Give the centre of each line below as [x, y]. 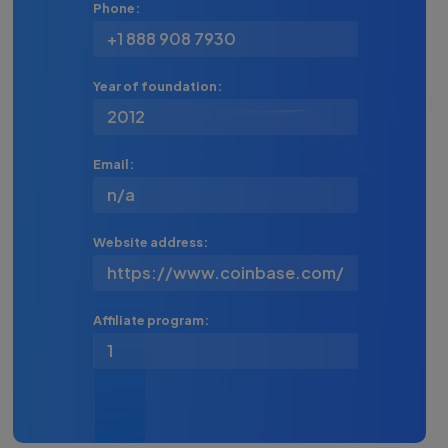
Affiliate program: [150, 320]
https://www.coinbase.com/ [225, 272]
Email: [113, 164]
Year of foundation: [157, 86]
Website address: [150, 242]
